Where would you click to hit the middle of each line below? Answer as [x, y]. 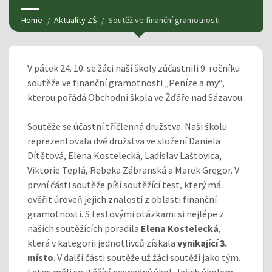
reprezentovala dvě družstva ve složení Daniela [124, 141]
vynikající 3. [202, 243]
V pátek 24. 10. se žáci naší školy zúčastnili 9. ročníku [134, 68]
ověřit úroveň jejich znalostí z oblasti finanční [122, 199]
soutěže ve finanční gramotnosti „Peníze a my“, [126, 82]
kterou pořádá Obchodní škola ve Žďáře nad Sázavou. [136, 97]
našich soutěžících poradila [84, 228]
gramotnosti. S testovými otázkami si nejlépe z [126, 213]
